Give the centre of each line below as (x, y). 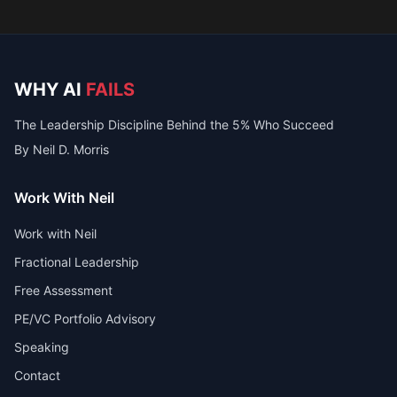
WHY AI (48, 90)
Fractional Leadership (77, 262)
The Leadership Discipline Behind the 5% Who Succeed (174, 125)
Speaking (42, 347)
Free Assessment (63, 290)
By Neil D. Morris (62, 149)
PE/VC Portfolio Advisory (85, 319)
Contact (37, 375)
